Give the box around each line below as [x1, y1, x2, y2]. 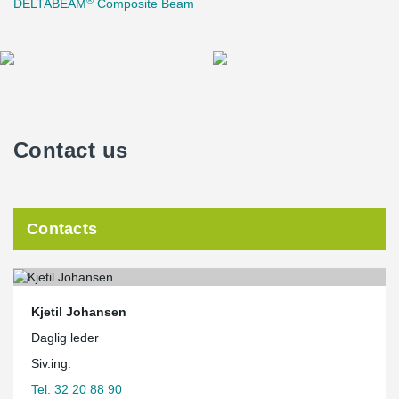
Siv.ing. [31, 355, 71, 370]
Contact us [13, 138, 128, 162]
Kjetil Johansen [31, 304, 126, 319]
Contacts [27, 220, 98, 238]
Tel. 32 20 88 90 [31, 381, 122, 396]
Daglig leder [31, 330, 99, 345]
